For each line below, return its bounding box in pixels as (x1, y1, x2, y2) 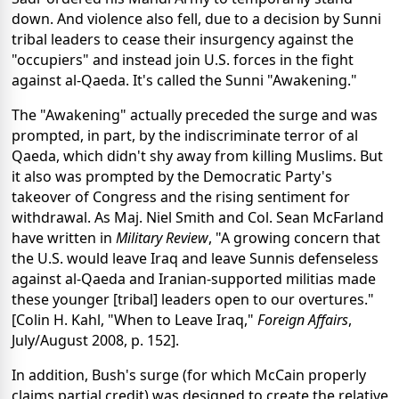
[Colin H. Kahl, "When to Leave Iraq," (12, 310, 257, 330)
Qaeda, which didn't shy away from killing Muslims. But (12, 146, 383, 167)
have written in (12, 228, 116, 248)
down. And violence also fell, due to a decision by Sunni (12, 9, 381, 29)
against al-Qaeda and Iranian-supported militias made (12, 269, 376, 289)
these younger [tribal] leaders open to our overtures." (12, 289, 374, 310)
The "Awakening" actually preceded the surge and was (12, 105, 378, 126)
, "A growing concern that (208, 228, 380, 248)
